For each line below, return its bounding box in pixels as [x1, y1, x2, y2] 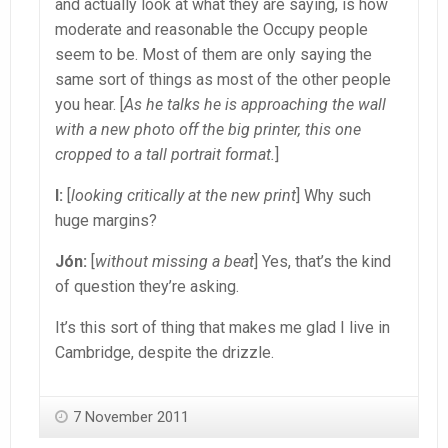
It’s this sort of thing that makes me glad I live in [55, 318, 390, 338]
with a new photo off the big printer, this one [55, 120, 361, 140]
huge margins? [55, 211, 157, 231]
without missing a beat [95, 252, 254, 272]
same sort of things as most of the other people [55, 70, 391, 90]
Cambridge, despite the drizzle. [55, 343, 274, 363]
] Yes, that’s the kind [254, 252, 391, 272]
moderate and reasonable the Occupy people [55, 20, 368, 40]
